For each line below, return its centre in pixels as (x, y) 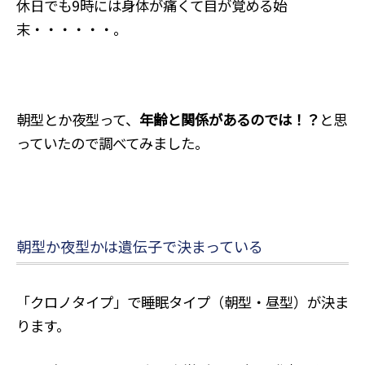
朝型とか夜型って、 (77, 119)
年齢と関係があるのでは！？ (229, 119)
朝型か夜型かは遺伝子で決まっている (139, 246)
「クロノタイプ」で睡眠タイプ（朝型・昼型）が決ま (182, 301)
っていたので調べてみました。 (112, 143)
